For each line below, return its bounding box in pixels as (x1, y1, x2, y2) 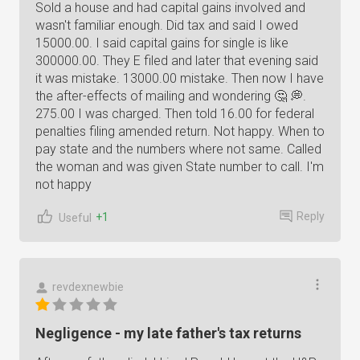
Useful (59, 211, 92, 224)
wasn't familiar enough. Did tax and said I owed (35, 18, 298, 33)
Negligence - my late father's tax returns (35, 325, 301, 342)
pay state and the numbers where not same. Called (35, 141, 321, 157)
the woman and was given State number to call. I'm (35, 159, 324, 174)
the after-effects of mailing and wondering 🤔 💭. (35, 88, 306, 104)
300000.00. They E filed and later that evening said (35, 53, 318, 68)
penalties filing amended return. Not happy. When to (35, 124, 325, 139)
